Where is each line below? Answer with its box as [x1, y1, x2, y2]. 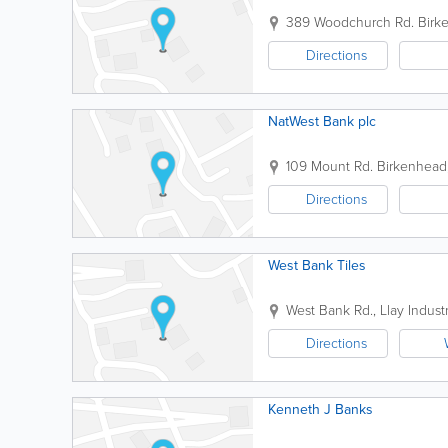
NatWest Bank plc [268, 111, 376, 132]
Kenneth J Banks [268, 399, 373, 420]
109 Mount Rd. [286, 156, 373, 177]
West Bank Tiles [268, 255, 366, 276]
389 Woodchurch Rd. [286, 12, 414, 33]
